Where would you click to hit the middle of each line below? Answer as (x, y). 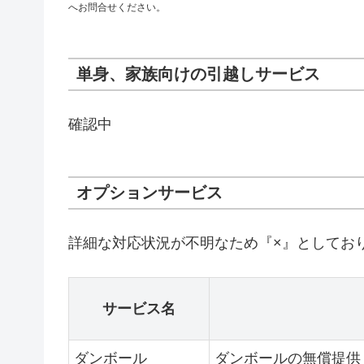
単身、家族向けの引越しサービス (198, 74)
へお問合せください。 (117, 8)
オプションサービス (149, 193)
